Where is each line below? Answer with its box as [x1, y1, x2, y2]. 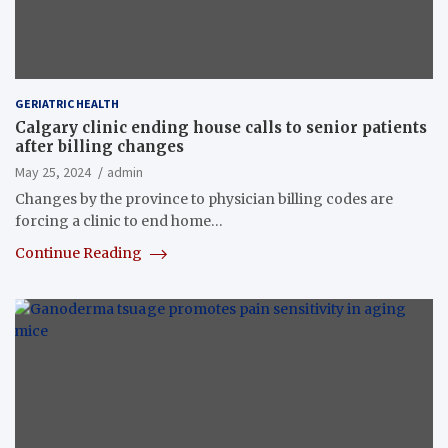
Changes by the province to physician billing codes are [15, 190, 393, 209]
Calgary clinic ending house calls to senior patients [15, 118, 427, 138]
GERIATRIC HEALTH [15, 96, 119, 112]
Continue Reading [15, 244, 145, 263]
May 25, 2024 [15, 163, 91, 182]
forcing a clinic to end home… [15, 212, 223, 231]
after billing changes [15, 137, 184, 157]
